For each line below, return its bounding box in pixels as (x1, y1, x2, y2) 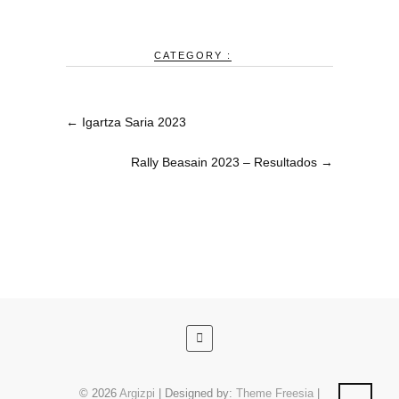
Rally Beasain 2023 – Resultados (131, 155, 321, 169)
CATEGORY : (154, 50, 232, 61)
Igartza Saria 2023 (78, 115, 186, 129)
